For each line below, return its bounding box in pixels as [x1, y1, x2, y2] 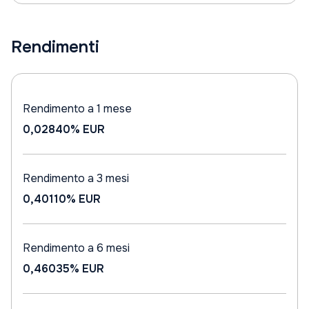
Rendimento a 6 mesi [23, 241, 130, 255]
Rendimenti [11, 37, 99, 57]
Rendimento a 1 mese [23, 101, 132, 116]
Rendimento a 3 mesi [23, 171, 129, 186]
